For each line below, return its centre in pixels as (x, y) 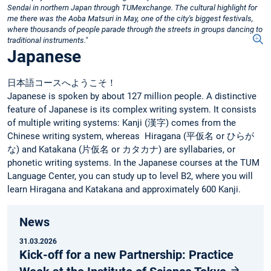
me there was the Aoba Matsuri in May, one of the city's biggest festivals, (130, 18)
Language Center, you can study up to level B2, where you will (130, 176)
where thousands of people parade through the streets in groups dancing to (135, 29)
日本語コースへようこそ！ (62, 83)
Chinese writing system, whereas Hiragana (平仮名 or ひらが (131, 136)
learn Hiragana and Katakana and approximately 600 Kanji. (124, 189)
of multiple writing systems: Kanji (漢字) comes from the (122, 122)
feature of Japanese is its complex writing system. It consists (132, 109)
